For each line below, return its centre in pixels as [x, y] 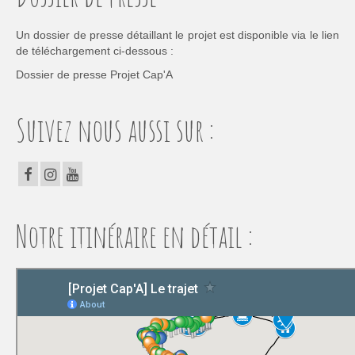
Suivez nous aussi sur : [115, 130]
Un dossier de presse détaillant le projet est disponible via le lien [177, 35]
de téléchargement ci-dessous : [95, 51]
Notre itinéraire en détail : [134, 236]
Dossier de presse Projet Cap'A [94, 75]
